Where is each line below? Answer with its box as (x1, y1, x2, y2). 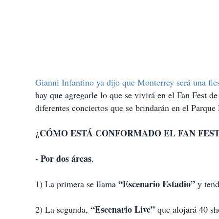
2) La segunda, (35, 203, 90, 216)
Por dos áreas (41, 152, 91, 165)
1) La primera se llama (35, 178, 118, 190)
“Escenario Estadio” (118, 177, 195, 191)
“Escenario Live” (90, 203, 155, 216)
